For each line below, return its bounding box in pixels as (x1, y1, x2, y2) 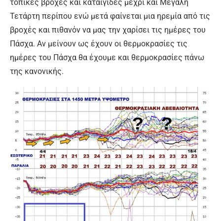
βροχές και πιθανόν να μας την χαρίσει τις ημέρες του (10, 25, 206, 35)
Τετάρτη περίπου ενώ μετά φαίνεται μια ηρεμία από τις (10, 11, 210, 21)
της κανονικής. (10, 66, 64, 76)
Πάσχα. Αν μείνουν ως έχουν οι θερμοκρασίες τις (10, 38, 187, 48)
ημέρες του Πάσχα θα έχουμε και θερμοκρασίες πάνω (10, 52, 204, 62)
